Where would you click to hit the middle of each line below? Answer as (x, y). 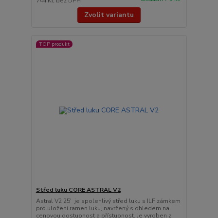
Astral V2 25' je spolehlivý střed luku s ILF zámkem (108, 201)
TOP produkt (54, 44)
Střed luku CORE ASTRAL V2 (78, 190)
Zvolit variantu (109, 15)
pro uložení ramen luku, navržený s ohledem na (102, 208)
